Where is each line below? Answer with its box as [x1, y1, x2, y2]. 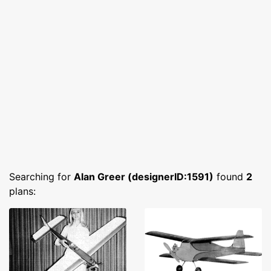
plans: [9, 185, 36, 197]
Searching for [9, 171, 74, 183]
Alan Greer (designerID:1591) [74, 171, 214, 183]
